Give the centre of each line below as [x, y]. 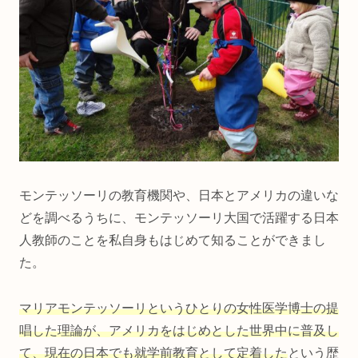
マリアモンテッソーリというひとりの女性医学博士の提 [179, 308]
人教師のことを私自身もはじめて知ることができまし [173, 241]
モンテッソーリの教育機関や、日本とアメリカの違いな [179, 196]
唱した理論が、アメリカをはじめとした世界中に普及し [179, 330]
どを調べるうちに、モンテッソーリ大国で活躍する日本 [179, 218]
